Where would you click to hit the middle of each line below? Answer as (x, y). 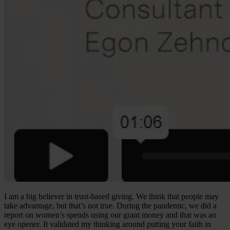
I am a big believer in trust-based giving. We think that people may (111, 197)
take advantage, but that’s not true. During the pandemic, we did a (110, 206)
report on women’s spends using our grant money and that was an (110, 215)
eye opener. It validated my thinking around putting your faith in (108, 224)
